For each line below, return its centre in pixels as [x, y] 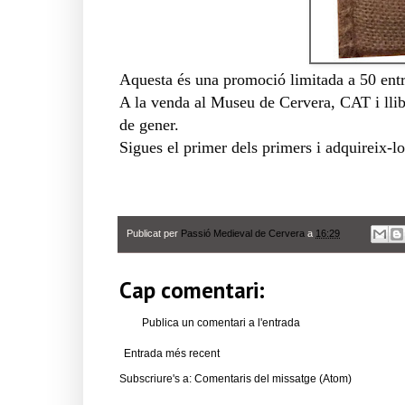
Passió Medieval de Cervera [243, 233]
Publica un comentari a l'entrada [221, 323]
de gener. [151, 124]
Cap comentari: [192, 291]
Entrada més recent [172, 354]
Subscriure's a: [157, 379]
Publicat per [154, 233]
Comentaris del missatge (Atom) [273, 379]
